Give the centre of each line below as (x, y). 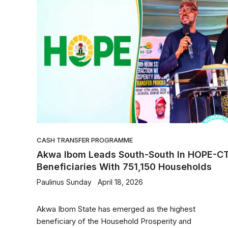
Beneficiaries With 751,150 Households (124, 167)
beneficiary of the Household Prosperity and (114, 221)
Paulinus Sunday (64, 182)
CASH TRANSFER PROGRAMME (85, 140)
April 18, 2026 (120, 182)
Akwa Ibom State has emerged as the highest (116, 209)
